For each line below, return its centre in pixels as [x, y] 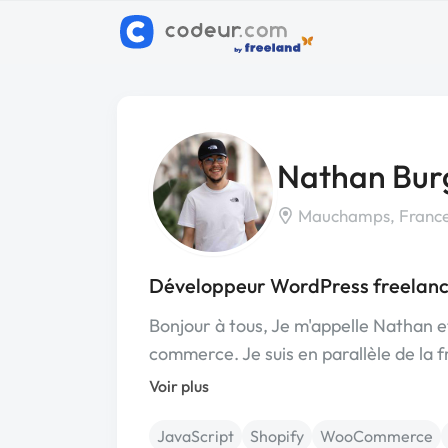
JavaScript [195, 436]
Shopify [277, 436]
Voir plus [179, 386]
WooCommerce [376, 436]
